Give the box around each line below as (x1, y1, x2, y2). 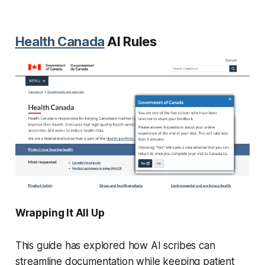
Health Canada (15, 34, 105, 50)
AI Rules (104, 34, 157, 50)
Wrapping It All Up (15, 206, 105, 219)
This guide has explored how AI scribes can (15, 239, 215, 251)
